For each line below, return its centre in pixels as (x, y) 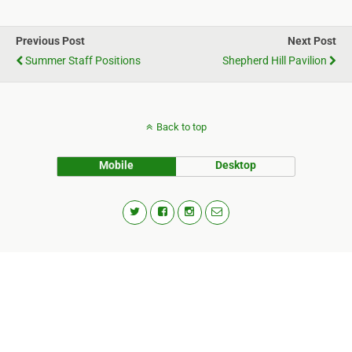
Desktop (235, 165)
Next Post (312, 41)
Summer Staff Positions (83, 61)
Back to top (181, 127)
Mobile (117, 165)
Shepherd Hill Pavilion (275, 61)
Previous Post (50, 41)
